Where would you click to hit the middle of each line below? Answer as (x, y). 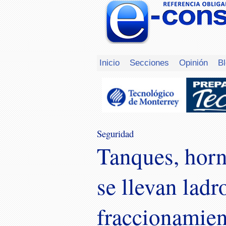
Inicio (109, 62)
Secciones (149, 62)
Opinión (193, 62)
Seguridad (115, 134)
